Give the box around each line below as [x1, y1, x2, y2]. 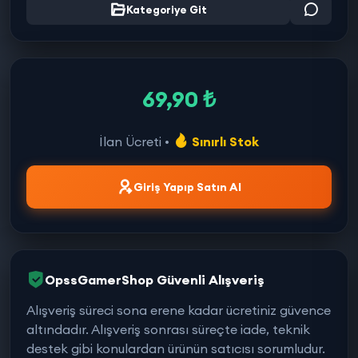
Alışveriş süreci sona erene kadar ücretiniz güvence [26, 302, 331, 318]
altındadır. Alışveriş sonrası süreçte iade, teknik [26, 321, 310, 337]
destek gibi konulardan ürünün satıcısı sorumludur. [26, 340, 325, 356]
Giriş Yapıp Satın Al [133, 179, 241, 194]
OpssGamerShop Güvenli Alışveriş [45, 272, 265, 288]
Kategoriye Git [125, 2, 207, 16]
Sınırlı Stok [189, 133, 259, 149]
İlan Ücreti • [99, 133, 173, 149]
